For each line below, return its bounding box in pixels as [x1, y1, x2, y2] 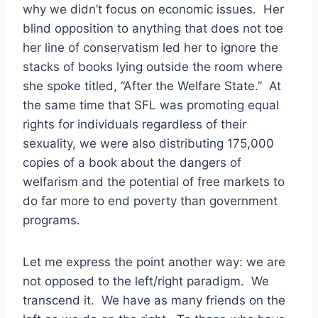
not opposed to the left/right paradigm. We [23, 273, 269, 288]
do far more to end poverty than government [23, 193, 278, 208]
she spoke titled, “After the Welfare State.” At [23, 78, 281, 93]
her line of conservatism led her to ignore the [23, 40, 278, 55]
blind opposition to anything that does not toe [23, 21, 283, 35]
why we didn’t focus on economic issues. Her [23, 1, 284, 16]
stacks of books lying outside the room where [23, 59, 283, 74]
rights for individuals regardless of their [23, 116, 246, 131]
